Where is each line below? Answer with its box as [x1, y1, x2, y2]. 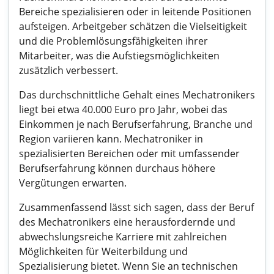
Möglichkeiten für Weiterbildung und [19, 245, 188, 258]
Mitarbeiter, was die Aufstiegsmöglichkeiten [19, 49, 220, 62]
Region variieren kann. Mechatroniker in [19, 132, 203, 146]
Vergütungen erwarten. [19, 176, 127, 190]
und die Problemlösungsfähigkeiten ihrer [19, 34, 208, 48]
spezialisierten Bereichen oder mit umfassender [19, 147, 240, 160]
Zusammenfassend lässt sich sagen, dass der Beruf [19, 201, 254, 214]
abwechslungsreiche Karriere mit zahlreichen [19, 230, 227, 243]
